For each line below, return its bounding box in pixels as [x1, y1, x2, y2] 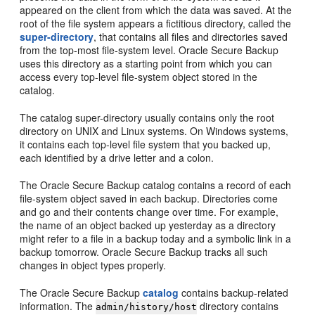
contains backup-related [179, 285, 289, 300]
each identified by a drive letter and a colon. [20, 150, 214, 165]
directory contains [197, 298, 279, 313]
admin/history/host [96, 301, 198, 312]
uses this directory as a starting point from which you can [20, 56, 273, 70]
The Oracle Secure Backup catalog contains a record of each [20, 177, 292, 192]
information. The [20, 298, 96, 313]
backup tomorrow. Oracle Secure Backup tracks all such [20, 244, 269, 259]
